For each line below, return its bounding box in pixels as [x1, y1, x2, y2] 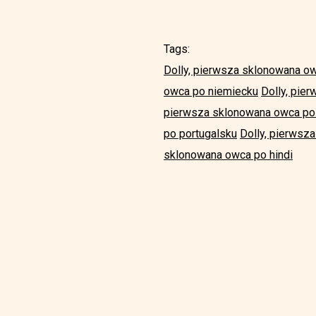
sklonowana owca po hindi [164, 148, 293, 162]
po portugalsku [164, 127, 237, 141]
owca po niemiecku [164, 85, 258, 99]
